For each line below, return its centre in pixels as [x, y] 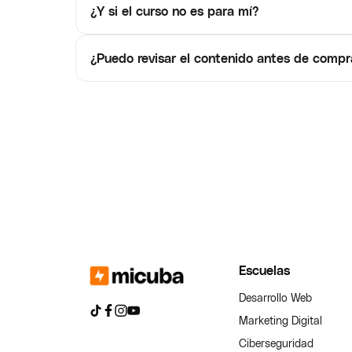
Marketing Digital [280, 320]
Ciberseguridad [276, 343]
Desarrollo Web [275, 297]
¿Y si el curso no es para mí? [174, 11]
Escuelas [264, 270]
